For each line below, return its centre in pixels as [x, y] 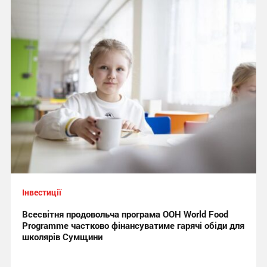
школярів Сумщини [62, 237]
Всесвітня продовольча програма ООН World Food [125, 214]
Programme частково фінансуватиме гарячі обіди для [133, 225]
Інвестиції [41, 192]
